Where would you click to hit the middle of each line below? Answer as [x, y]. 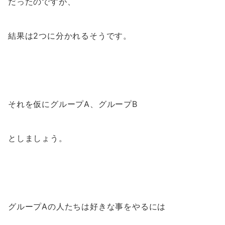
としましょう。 [38, 138]
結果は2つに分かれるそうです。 [70, 36]
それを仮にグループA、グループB [73, 104]
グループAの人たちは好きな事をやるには [87, 207]
